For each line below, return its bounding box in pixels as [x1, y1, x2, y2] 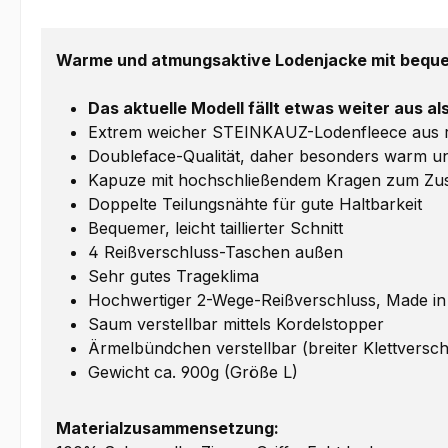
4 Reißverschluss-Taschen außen [88, 242, 343, 263]
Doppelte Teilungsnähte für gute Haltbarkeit [88, 194, 422, 215]
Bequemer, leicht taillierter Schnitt [88, 218, 343, 239]
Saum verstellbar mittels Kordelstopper [88, 314, 384, 335]
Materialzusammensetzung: [56, 418, 279, 439]
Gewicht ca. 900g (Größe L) [88, 362, 298, 383]
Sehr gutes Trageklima [88, 266, 259, 287]
